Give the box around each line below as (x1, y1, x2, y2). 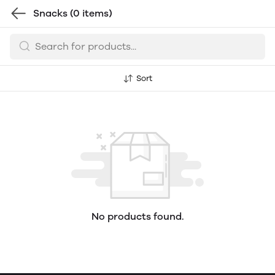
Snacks (33, 7, 70, 19)
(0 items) (70, 7, 112, 19)
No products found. (91, 211, 184, 222)
